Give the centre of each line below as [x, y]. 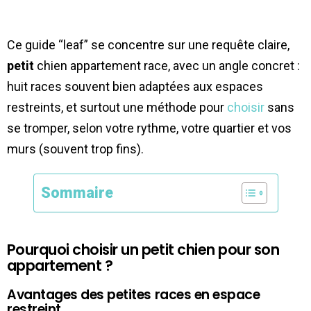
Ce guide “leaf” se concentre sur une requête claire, [148, 44]
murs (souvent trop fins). [75, 149]
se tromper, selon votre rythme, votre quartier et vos [149, 128]
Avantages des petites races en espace [134, 294]
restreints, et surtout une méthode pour [117, 107]
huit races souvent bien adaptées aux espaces [135, 86]
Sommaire [77, 192]
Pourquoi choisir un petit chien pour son [143, 249]
